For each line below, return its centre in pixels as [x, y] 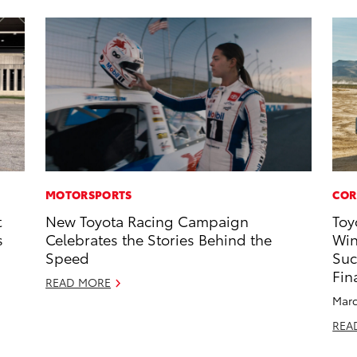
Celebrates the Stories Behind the [159, 239]
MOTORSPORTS [89, 195]
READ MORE [78, 282]
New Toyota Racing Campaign [147, 221]
